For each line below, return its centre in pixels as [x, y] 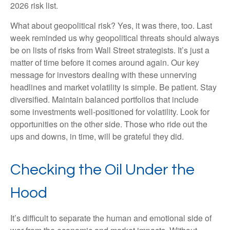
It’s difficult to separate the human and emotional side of [111, 218]
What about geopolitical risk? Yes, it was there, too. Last [111, 25]
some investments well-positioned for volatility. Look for [110, 112]
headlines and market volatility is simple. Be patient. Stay [113, 87]
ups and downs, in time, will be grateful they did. [97, 136]
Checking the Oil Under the [102, 170]
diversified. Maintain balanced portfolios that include [104, 99]
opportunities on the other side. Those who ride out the [109, 124]
